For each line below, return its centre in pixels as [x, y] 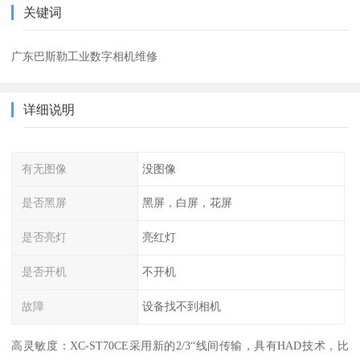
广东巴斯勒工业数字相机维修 [85, 56]
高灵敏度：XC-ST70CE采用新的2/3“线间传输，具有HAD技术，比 [180, 345]
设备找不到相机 [181, 306]
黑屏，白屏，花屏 [187, 203]
